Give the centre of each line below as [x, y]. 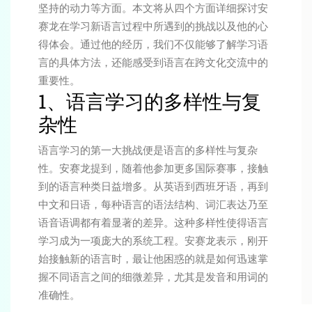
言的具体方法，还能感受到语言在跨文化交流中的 [153, 62]
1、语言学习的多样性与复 [150, 101]
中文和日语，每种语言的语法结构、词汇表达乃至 [153, 204]
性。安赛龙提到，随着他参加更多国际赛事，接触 [153, 168]
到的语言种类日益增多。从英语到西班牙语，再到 [153, 186]
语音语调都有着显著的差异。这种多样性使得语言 [153, 223]
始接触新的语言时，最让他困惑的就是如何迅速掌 [153, 259]
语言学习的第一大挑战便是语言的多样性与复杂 [148, 150]
